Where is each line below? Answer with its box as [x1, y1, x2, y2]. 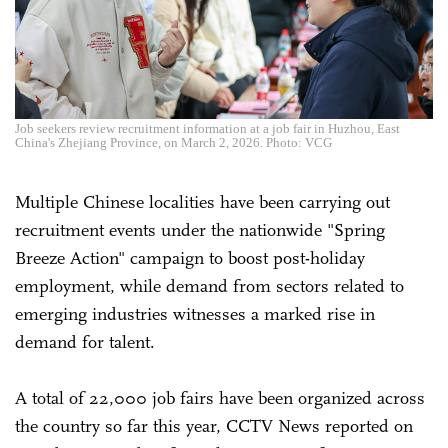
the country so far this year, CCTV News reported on [15, 414, 413, 437]
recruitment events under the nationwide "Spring [15, 218, 385, 241]
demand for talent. [15, 330, 155, 353]
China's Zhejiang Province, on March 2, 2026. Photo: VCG [15, 134, 332, 150]
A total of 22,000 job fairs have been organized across [15, 386, 425, 409]
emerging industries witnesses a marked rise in [15, 302, 375, 325]
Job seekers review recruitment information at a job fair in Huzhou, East [15, 120, 400, 136]
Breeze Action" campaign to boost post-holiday [15, 246, 365, 269]
